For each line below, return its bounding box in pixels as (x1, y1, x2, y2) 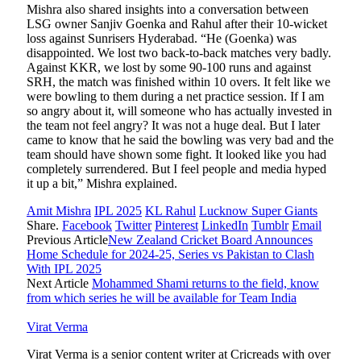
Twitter (115, 218, 151, 233)
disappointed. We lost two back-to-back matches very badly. (27, 46, 331, 60)
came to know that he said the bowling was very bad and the (27, 133, 334, 147)
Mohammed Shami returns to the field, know (92, 276, 319, 291)
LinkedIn (201, 218, 248, 233)
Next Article (27, 276, 92, 291)
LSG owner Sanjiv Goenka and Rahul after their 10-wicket (27, 17, 327, 31)
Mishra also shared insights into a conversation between (27, 2, 309, 17)
